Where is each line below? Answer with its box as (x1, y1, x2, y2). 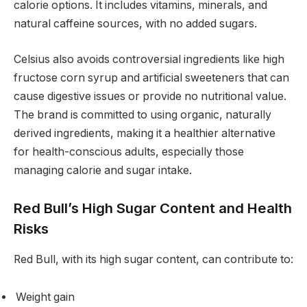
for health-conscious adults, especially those (14, 145, 244, 158)
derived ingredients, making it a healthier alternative (14, 126, 275, 140)
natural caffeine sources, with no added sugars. (14, 17, 257, 31)
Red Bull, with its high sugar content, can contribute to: (14, 252, 293, 266)
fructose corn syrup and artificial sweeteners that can (14, 71, 289, 84)
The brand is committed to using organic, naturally (14, 108, 271, 121)
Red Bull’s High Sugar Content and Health (14, 199, 292, 217)
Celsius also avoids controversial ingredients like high (14, 52, 284, 66)
